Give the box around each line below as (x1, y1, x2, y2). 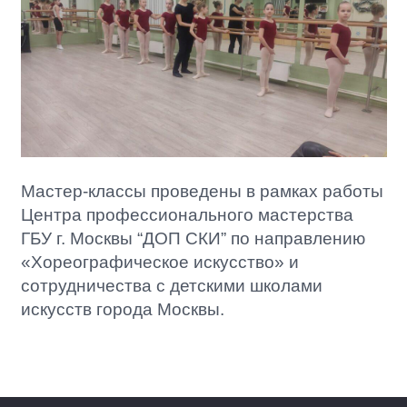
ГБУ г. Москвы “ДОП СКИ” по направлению (20, 229, 365, 249)
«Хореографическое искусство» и (20, 253, 299, 273)
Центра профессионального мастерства (20, 205, 353, 225)
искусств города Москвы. (20, 300, 224, 320)
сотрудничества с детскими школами (20, 276, 323, 296)
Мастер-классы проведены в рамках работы (20, 182, 383, 202)
